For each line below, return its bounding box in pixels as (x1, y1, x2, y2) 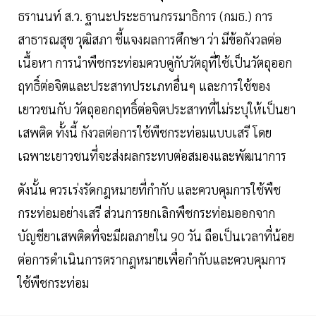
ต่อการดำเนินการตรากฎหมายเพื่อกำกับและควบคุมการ (18, 251, 286, 268)
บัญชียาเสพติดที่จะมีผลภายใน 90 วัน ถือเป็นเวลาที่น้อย (18, 228, 294, 245)
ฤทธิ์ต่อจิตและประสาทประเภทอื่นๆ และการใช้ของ (18, 78, 270, 95)
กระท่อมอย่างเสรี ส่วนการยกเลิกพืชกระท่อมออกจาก (18, 205, 275, 221)
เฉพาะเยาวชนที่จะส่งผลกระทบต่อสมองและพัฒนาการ (18, 147, 286, 164)
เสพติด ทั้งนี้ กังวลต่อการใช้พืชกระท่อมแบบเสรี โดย (18, 124, 272, 141)
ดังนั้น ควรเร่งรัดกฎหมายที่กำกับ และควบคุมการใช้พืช (18, 181, 281, 198)
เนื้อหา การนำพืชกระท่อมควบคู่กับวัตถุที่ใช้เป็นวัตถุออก (18, 54, 292, 71)
